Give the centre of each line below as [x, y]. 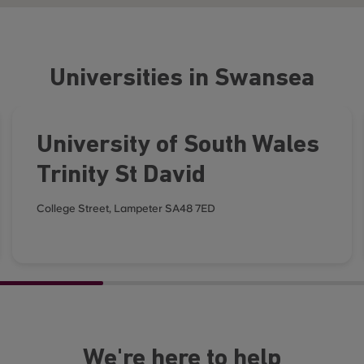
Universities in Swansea [182, 79]
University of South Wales [178, 146]
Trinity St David [121, 176]
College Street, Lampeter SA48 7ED [126, 208]
